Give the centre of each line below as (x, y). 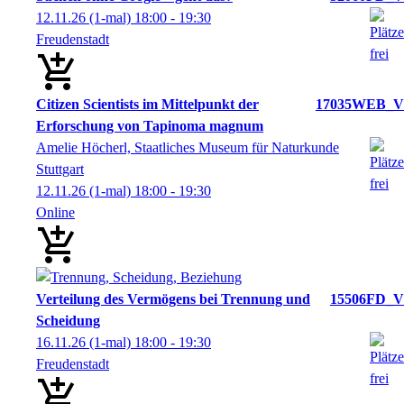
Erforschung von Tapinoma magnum (150, 125)
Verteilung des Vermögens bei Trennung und (173, 298)
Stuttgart (60, 169)
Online (55, 212)
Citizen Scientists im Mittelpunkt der (147, 104)
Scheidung (68, 320)
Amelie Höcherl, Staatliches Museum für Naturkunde (188, 147)
